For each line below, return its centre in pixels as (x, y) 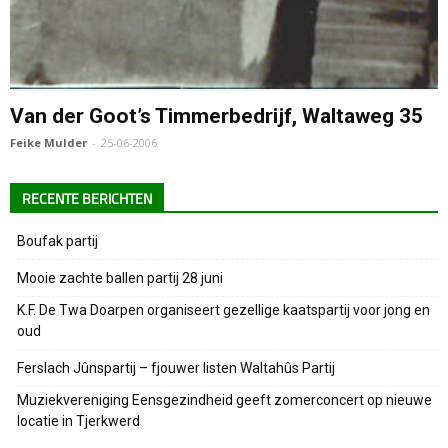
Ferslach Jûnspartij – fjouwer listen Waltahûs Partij (176, 367)
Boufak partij (57, 240)
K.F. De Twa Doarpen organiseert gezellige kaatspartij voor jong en (223, 309)
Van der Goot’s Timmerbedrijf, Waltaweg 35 (216, 115)
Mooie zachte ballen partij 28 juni (120, 277)
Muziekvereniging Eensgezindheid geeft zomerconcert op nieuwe (224, 399)
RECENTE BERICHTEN (87, 199)
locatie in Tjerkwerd (78, 420)
